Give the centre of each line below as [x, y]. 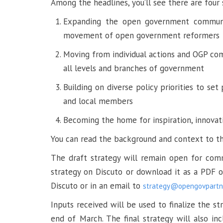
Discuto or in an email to [97, 186]
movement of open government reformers [141, 35]
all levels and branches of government [134, 68]
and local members [98, 101]
